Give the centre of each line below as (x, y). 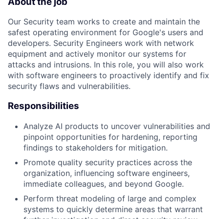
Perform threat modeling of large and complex (110, 198)
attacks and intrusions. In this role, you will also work (106, 65)
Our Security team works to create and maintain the (104, 22)
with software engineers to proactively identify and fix (109, 76)
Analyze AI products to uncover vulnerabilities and (117, 126)
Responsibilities (44, 106)
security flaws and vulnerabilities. (69, 86)
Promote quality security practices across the (108, 162)
